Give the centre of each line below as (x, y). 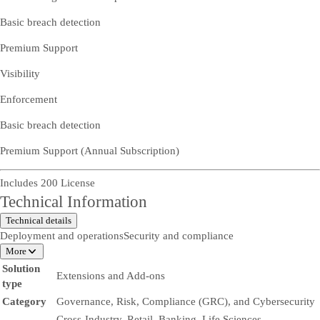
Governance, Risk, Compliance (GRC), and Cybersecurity (186, 302)
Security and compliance (179, 236)
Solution (21, 269)
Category (24, 302)
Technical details (39, 221)
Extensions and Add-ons (111, 276)
